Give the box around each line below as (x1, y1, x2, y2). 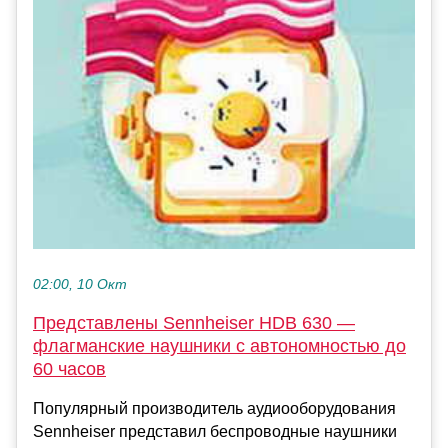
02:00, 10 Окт (33, 277, 127, 293)
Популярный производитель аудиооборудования (33, 400, 396, 418)
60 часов (33, 359, 106, 380)
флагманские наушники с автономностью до (33, 336, 406, 357)
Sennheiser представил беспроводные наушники (33, 423, 397, 441)
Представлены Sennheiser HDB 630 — (33, 313, 355, 334)
